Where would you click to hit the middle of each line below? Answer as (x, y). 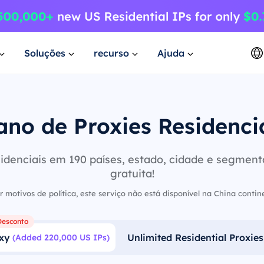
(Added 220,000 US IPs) (61, 237)
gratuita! (132, 174)
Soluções (45, 53)
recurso (111, 53)
